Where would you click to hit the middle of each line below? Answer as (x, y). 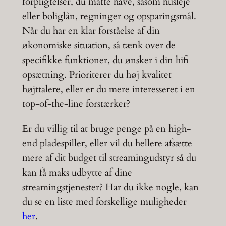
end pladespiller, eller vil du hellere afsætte (107, 143)
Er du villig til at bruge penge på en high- (106, 128)
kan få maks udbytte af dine (77, 172)
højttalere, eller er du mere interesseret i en (108, 90)
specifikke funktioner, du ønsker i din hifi (105, 60)
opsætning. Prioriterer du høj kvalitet (97, 75)
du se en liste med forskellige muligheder (104, 202)
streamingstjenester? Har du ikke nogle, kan (110, 187)
